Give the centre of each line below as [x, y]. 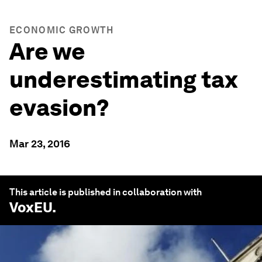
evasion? [59, 108]
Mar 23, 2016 [40, 144]
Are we [47, 51]
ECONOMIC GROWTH [62, 30]
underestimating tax [124, 80]
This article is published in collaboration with [106, 192]
